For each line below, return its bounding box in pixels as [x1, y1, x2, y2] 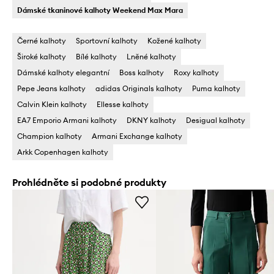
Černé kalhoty [17, 36, 66, 46]
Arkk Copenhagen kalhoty [17, 147, 108, 157]
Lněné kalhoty [127, 52, 176, 62]
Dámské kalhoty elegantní [17, 68, 109, 78]
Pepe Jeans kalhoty [17, 84, 86, 94]
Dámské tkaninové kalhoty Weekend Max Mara [17, 6, 183, 15]
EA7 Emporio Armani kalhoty [17, 116, 117, 125]
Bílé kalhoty [76, 52, 117, 62]
